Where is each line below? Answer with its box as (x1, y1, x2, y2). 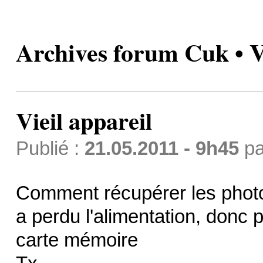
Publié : (15, 137, 85, 159)
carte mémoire (15, 229, 138, 251)
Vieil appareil (15, 103, 152, 138)
